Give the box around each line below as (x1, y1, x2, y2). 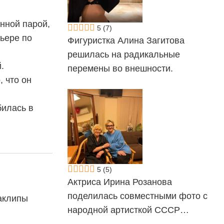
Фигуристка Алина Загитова (67, 35, 184, 45)
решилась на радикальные (67, 49, 180, 59)
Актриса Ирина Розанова (67, 177, 172, 187)
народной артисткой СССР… (67, 205, 189, 215)
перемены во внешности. (67, 63, 173, 73)
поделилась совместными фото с (67, 191, 207, 201)
